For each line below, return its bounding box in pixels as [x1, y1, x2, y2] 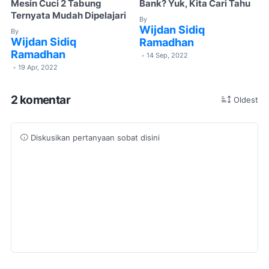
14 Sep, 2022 [147, 50, 189, 59]
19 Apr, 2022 [18, 62, 58, 71]
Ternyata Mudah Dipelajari [11, 10, 126, 21]
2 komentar [11, 93, 70, 107]
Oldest [234, 95, 258, 105]
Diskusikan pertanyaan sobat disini [28, 133, 160, 143]
